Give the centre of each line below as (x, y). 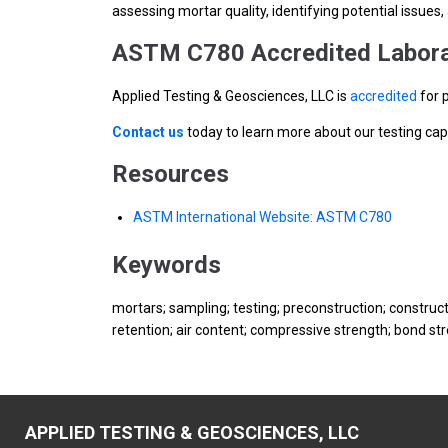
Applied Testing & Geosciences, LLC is (231, 96)
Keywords (166, 265)
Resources (170, 174)
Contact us (148, 132)
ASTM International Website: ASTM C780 (262, 217)
